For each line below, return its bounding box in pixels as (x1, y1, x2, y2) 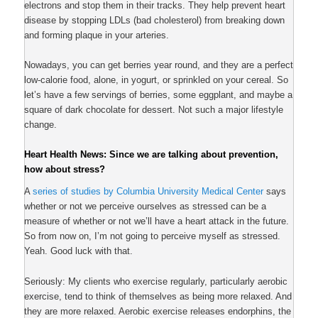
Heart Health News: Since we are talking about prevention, (24, 148, 279, 160)
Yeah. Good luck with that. (24, 246, 133, 257)
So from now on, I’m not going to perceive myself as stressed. (24, 231, 281, 242)
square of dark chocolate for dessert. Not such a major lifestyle (24, 104, 284, 115)
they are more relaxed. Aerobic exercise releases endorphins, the (24, 305, 292, 317)
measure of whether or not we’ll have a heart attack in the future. (24, 216, 290, 227)
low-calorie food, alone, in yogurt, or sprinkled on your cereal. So (24, 74, 289, 85)
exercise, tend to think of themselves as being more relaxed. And (24, 290, 292, 302)
